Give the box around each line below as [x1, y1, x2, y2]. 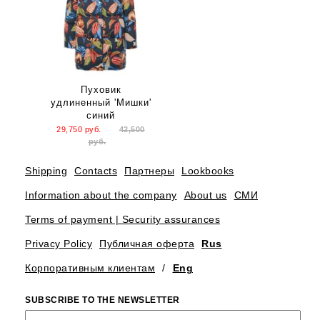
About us [184, 189, 227, 201]
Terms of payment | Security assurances [25, 213, 220, 225]
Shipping [25, 164, 67, 176]
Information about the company [25, 189, 177, 201]
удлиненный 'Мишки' [50, 96, 151, 108]
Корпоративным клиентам [25, 261, 155, 274]
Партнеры [124, 164, 174, 176]
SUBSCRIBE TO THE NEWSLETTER [25, 294, 180, 305]
